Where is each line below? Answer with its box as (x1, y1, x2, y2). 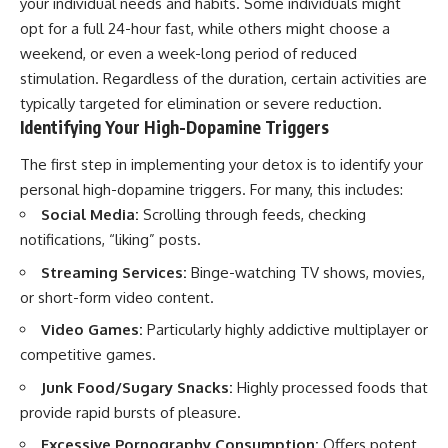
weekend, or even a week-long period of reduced (20, 43, 357, 63)
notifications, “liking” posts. (20, 230, 201, 250)
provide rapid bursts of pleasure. (20, 402, 241, 422)
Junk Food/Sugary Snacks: (41, 377, 233, 397)
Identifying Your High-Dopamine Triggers (20, 115, 329, 138)
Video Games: (41, 320, 143, 340)
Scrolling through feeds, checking (139, 205, 366, 225)
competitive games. (20, 345, 156, 365)
